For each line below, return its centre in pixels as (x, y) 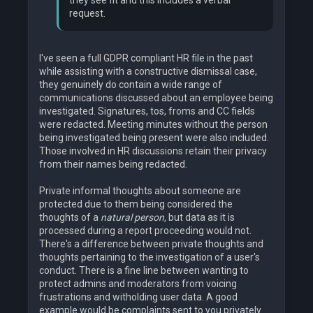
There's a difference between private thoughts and (151, 244)
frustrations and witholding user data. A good (138, 297)
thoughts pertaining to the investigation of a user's (150, 257)
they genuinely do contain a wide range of (131, 85)
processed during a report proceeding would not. (145, 231)
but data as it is (201, 218)
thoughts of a (70, 218)
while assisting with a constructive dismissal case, (148, 72)
